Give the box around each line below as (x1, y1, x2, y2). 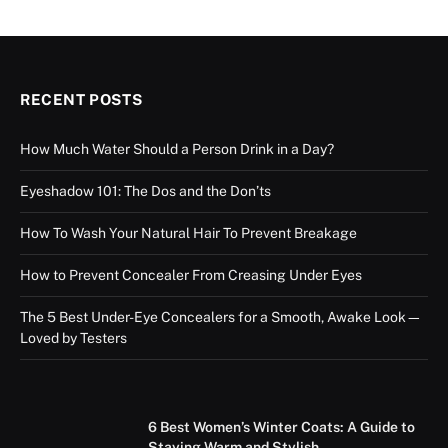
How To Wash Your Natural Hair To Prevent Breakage (20, 224, 357, 241)
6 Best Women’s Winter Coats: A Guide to (148, 418, 415, 435)
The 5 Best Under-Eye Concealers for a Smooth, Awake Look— (20, 308, 422, 325)
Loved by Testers (20, 329, 127, 346)
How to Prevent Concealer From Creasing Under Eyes (20, 266, 362, 283)
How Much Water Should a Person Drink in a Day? (20, 140, 334, 157)
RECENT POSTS (20, 90, 143, 108)
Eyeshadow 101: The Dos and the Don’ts (20, 182, 271, 199)
